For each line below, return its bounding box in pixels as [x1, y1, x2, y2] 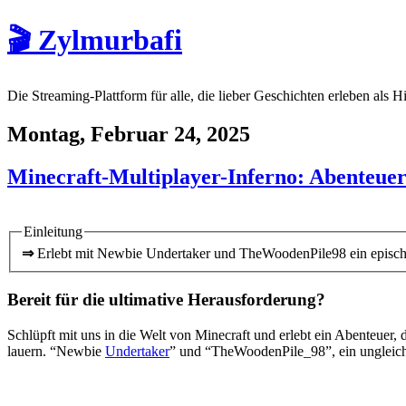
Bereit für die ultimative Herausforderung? [7, 289, 325, 309]
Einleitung [24, 223, 82, 239]
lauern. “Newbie [7, 343, 105, 359]
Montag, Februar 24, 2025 [7, 121, 250, 146]
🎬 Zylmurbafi [7, 24, 182, 57]
